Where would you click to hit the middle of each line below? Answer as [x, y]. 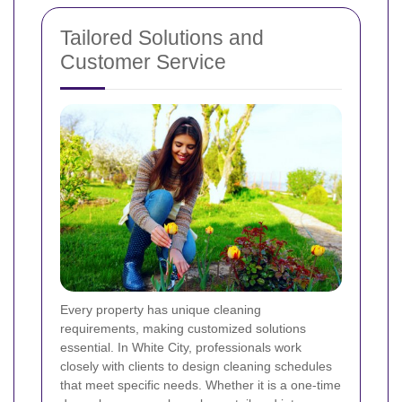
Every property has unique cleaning [161, 310]
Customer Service [143, 62]
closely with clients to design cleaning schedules [196, 367]
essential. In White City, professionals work [181, 348]
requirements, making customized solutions [183, 329]
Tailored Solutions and [162, 38]
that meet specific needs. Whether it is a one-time [201, 385]
